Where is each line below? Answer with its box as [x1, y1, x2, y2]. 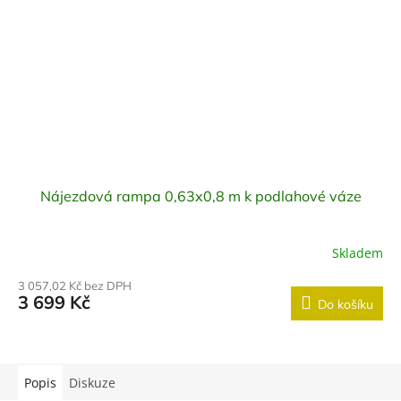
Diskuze [69, 374, 115, 392]
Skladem [332, 243, 383, 261]
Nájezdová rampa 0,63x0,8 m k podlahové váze [39, 187, 362, 206]
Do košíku [318, 296, 373, 313]
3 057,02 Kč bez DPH [18, 278, 132, 294]
